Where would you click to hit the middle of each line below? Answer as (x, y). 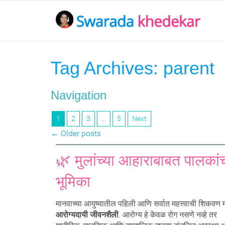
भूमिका (73, 182)
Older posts (80, 133)
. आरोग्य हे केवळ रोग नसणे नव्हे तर (167, 215)
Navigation (78, 95)
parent (189, 68)
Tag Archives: (107, 68)
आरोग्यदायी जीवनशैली (87, 215)
